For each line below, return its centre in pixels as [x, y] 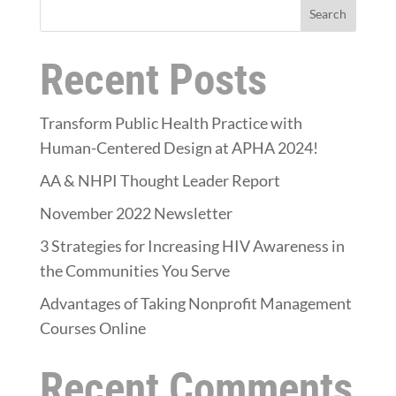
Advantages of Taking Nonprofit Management [195, 303]
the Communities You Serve [134, 270]
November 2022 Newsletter [136, 213]
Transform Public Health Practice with [171, 122]
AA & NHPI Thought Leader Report [160, 180]
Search [328, 14]
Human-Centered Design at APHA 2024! [179, 147]
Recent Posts [153, 80]
